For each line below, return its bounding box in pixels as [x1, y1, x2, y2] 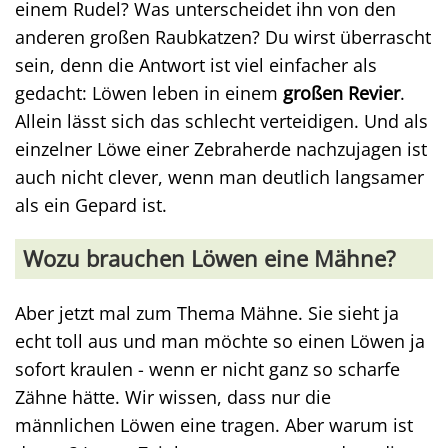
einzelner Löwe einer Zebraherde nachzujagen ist [15, 137, 427, 162]
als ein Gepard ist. [15, 193, 167, 218]
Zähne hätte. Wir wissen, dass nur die [15, 385, 331, 410]
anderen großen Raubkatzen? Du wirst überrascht [15, 25, 431, 50]
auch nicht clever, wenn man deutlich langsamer [15, 165, 424, 190]
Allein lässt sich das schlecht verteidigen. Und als [15, 109, 428, 134]
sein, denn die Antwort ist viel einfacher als [15, 53, 377, 78]
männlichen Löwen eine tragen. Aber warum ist [15, 413, 413, 438]
